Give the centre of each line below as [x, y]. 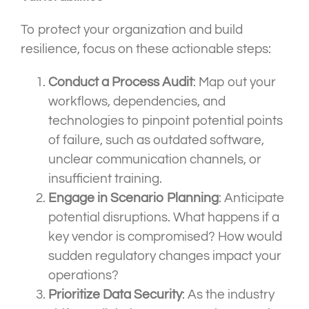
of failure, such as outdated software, [156, 140]
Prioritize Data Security [115, 295]
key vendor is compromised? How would [165, 237]
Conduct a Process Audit [121, 82]
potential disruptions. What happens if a [164, 218]
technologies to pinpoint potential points [166, 121]
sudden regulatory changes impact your [165, 256]
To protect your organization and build [132, 30]
